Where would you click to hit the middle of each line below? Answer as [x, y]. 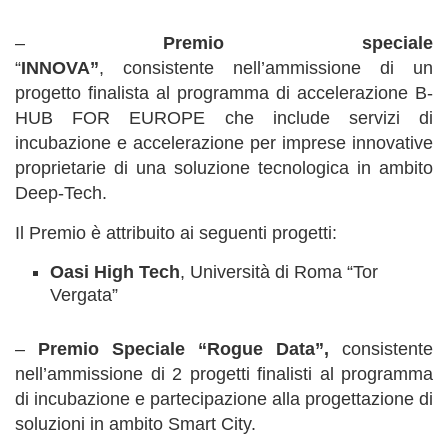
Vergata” [84, 295]
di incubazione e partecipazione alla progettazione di [224, 399]
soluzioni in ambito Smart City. [135, 424]
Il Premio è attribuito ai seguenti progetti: [176, 233]
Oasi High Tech [115, 272]
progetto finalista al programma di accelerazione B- [224, 93]
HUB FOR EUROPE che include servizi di [224, 118]
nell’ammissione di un [333, 68]
